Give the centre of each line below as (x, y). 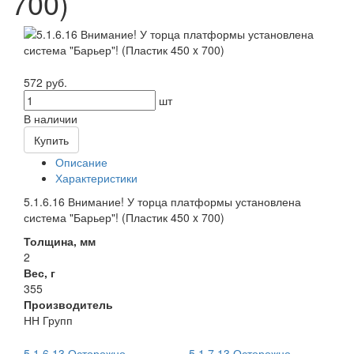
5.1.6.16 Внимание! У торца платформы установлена (162, 202)
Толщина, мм (60, 241)
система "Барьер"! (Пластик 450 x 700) (124, 218)
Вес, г (40, 273)
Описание (81, 162)
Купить (51, 140)
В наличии (51, 119)
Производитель (68, 305)
